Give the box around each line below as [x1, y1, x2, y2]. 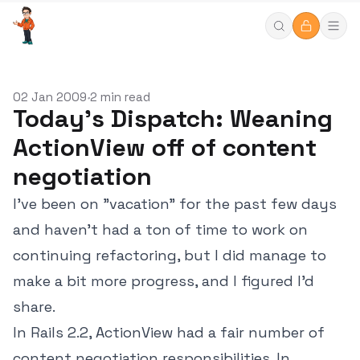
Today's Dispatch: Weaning [13, 103, 333, 134]
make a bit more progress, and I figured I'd [13, 272, 314, 290]
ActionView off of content [13, 132, 317, 163]
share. [13, 297, 55, 316]
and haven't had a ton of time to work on [13, 220, 308, 239]
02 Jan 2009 [13, 89, 87, 104]
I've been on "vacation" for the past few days [13, 194, 337, 213]
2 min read [90, 89, 150, 104]
